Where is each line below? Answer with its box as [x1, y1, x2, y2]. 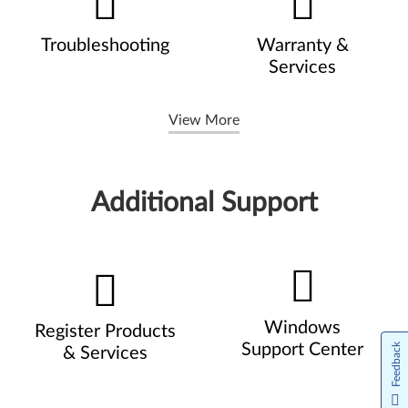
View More [168, 113, 240, 127]
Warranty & [256, 36, 349, 55]
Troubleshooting [41, 36, 170, 55]
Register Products [35, 322, 177, 341]
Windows [264, 319, 342, 337]
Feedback [391, 341, 402, 387]
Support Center [241, 341, 364, 359]
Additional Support [90, 189, 318, 217]
